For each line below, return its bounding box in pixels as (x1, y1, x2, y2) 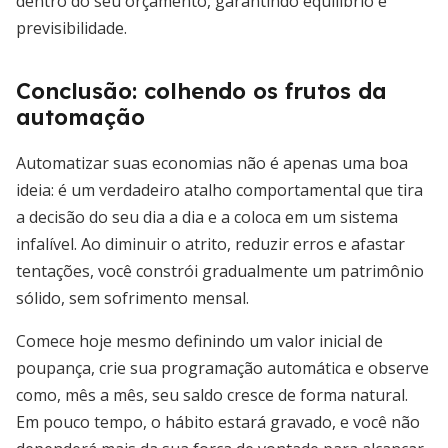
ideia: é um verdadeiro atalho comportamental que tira (16, 179, 423, 201)
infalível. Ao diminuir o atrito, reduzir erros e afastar (16, 233, 405, 255)
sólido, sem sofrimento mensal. (16, 287, 249, 309)
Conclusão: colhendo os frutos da (16, 77, 387, 105)
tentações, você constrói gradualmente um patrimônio (16, 260, 424, 282)
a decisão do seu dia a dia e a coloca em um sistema (16, 206, 398, 228)
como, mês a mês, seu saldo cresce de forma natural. (16, 384, 408, 406)
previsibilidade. (16, 17, 127, 39)
